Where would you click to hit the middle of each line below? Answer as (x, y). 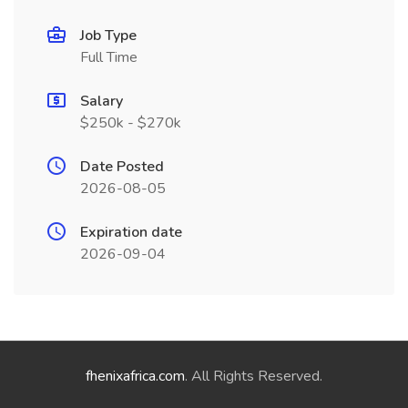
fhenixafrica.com (135, 376)
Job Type (108, 36)
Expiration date (131, 232)
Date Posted (122, 167)
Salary (102, 101)
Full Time (109, 57)
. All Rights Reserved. (254, 376)
